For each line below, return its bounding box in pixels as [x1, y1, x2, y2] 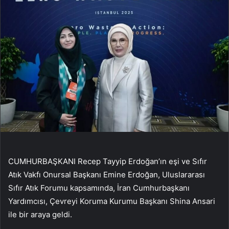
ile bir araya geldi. [8, 210, 72, 220]
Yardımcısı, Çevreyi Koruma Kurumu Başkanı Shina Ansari [8, 196, 215, 207]
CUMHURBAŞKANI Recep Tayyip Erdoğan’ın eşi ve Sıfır [8, 156, 207, 167]
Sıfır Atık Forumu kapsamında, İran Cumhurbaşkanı [8, 183, 190, 193]
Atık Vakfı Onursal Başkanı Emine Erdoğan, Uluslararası [8, 170, 205, 180]
